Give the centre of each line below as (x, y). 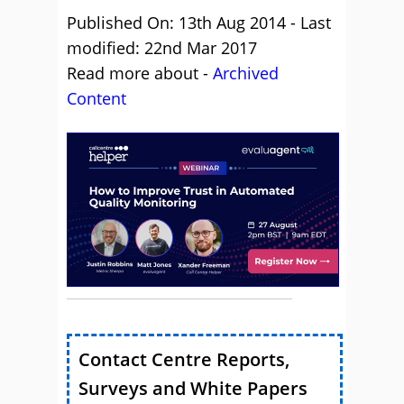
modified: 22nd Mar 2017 (162, 48)
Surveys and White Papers (193, 388)
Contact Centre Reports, (184, 359)
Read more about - (140, 73)
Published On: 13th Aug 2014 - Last (199, 23)
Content (96, 98)
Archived (246, 73)
